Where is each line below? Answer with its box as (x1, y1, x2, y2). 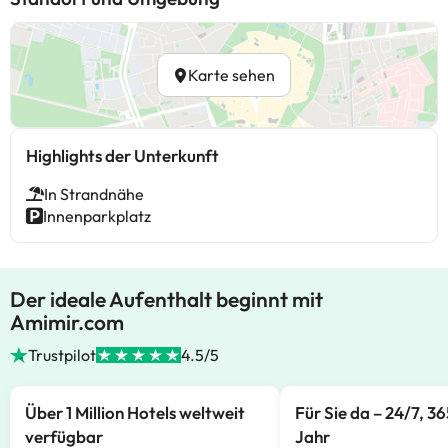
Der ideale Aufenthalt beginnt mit (10, 286, 323, 312)
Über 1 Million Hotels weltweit (25, 402, 245, 423)
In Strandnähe (44, 184, 144, 204)
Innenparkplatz (43, 206, 151, 226)
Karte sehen (188, 65, 275, 85)
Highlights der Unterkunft (26, 145, 219, 166)
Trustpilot (28, 345, 97, 365)
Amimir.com (10, 309, 124, 335)
